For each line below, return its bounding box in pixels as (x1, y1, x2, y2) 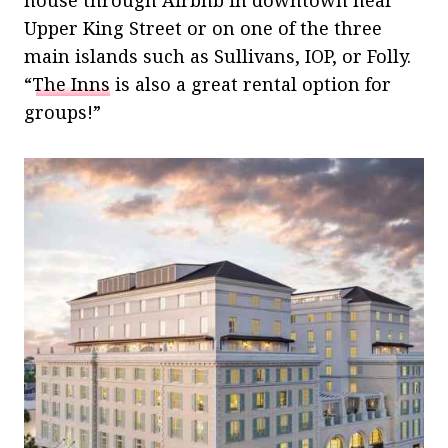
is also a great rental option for (110, 71, 391, 96)
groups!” (24, 99, 101, 124)
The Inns (32, 71, 110, 96)
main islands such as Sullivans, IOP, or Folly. (24, 43, 411, 68)
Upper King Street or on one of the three (24, 15, 382, 40)
